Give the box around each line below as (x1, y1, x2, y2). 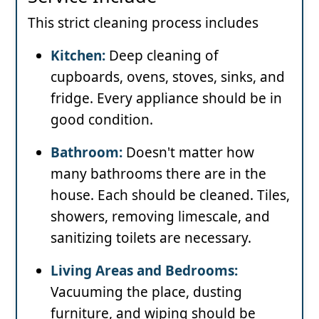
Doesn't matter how (122, 142, 254, 162)
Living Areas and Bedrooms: (51, 261, 238, 280)
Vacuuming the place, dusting (51, 282, 242, 301)
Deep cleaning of (105, 46, 219, 65)
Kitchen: (51, 46, 105, 65)
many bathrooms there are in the (51, 164, 266, 183)
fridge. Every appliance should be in (51, 88, 282, 108)
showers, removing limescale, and (51, 206, 270, 226)
